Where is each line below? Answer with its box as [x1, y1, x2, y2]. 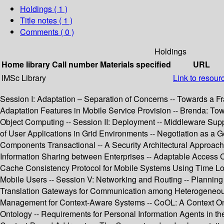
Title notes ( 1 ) [20, 14, 72, 26]
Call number [52, 58, 98, 70]
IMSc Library [1, 72, 46, 84]
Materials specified [100, 58, 171, 70]
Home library [1, 58, 50, 70]
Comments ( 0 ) [20, 26, 74, 38]
